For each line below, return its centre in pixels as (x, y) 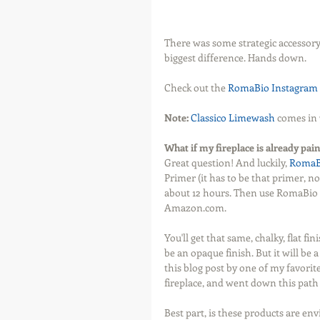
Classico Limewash (233, 117)
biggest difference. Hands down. (236, 57)
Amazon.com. (195, 207)
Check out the (196, 87)
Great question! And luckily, (227, 162)
